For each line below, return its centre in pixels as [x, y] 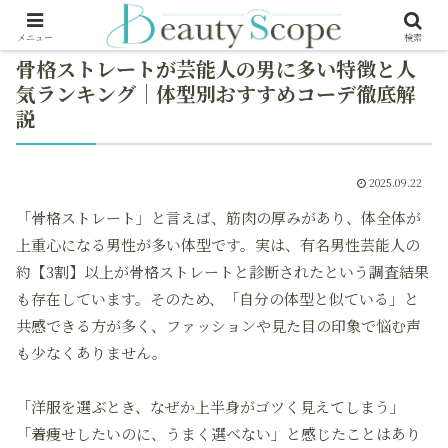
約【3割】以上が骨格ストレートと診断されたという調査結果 [222, 271]
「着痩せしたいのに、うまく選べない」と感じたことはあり [218, 433]
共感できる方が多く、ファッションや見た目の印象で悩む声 [218, 325]
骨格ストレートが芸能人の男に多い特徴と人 [216, 68]
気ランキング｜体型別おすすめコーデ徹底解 [216, 93]
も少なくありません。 [91, 352]
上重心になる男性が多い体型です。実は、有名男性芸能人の [218, 244]
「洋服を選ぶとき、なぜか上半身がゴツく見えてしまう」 [210, 406]
